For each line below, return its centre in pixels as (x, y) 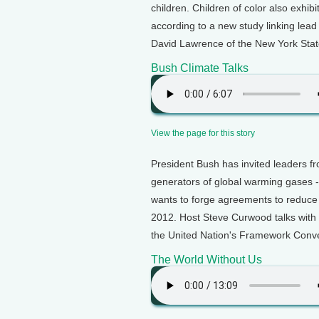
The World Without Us (206, 260)
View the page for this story (203, 133)
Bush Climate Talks (200, 68)
